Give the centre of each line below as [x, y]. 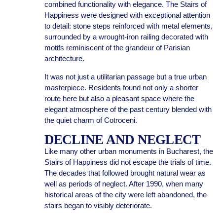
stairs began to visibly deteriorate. [98, 205]
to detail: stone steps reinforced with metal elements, [128, 26]
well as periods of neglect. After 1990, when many [124, 184]
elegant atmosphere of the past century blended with [128, 109]
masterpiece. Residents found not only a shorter [121, 88]
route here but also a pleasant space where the [119, 98]
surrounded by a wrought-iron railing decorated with [126, 37]
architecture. [64, 58]
